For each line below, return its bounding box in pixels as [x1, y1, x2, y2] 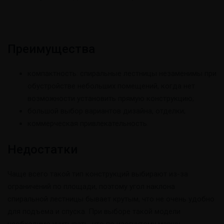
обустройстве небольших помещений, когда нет [27, 81, 195, 90]
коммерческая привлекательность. [27, 118, 148, 128]
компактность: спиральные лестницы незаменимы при [27, 68, 216, 78]
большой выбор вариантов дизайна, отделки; [27, 106, 185, 115]
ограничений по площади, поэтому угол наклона [7, 182, 175, 191]
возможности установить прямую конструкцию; [27, 93, 194, 103]
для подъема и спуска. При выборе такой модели [7, 207, 180, 216]
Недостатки [7, 142, 77, 156]
